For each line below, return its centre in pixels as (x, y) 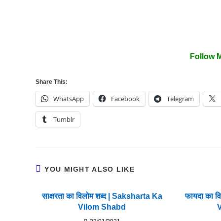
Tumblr (64, 119)
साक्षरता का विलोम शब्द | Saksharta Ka (102, 196)
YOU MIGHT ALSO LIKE (90, 169)
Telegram (180, 98)
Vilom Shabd (102, 207)
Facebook (125, 98)
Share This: (52, 82)
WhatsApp (69, 98)
